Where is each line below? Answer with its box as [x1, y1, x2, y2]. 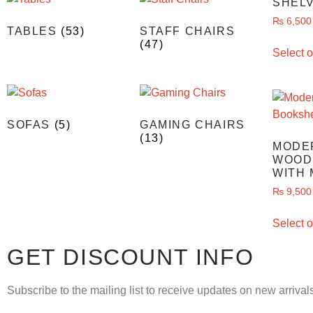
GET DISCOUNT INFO [7, 244, 254, 270]
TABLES [7, 25, 61, 37]
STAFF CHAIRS [139, 25, 235, 37]
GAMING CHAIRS [139, 119, 245, 131]
